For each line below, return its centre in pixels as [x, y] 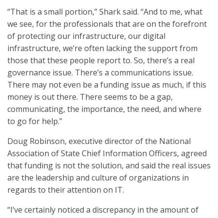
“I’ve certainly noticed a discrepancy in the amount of [103, 210]
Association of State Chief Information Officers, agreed [107, 153]
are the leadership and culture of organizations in [98, 178]
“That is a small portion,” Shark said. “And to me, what [105, 12]
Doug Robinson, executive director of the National [99, 141]
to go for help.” [35, 121]
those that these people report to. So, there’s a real [101, 60]
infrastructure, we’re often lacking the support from [102, 48]
